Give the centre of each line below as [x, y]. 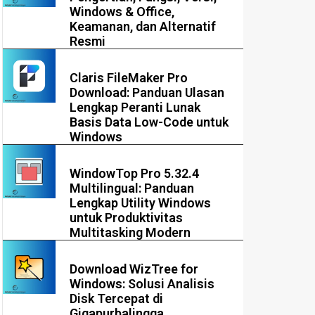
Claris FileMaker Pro [129, 78]
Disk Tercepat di [117, 299]
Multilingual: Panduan [132, 188]
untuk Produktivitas [127, 218]
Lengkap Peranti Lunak [135, 108]
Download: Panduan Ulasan [147, 93]
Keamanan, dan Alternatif [143, 27]
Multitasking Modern [130, 233]
